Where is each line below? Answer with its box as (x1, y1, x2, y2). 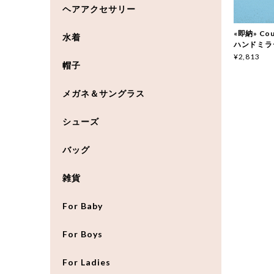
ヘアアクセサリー (62, 3, 136, 14)
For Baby (62, 200, 103, 211)
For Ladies (62, 256, 111, 267)
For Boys (62, 228, 103, 239)
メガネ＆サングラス (62, 87, 145, 98)
